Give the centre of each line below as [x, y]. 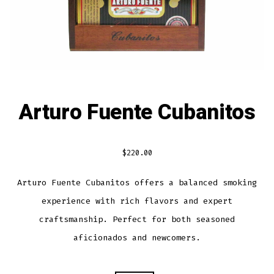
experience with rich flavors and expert [137, 201]
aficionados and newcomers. [137, 237]
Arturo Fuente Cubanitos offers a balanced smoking [137, 182]
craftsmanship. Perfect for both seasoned [137, 219]
